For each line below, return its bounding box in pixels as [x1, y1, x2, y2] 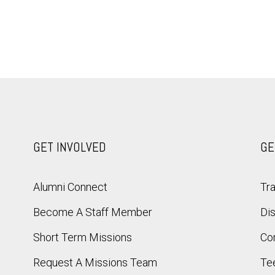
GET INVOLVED [33, 139, 106, 155]
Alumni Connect [33, 180, 107, 193]
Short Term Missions [33, 231, 132, 244]
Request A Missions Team [33, 256, 157, 269]
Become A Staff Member [33, 206, 152, 219]
